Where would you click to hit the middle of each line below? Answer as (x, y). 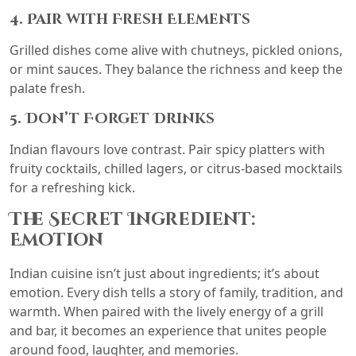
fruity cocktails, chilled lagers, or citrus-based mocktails (176, 168)
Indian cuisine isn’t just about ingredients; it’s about (164, 273)
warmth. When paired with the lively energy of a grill (166, 311)
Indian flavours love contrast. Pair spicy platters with (167, 149)
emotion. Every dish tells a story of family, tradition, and (176, 292)
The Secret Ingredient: (132, 219)
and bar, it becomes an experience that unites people (168, 330)
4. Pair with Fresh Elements (130, 19)
